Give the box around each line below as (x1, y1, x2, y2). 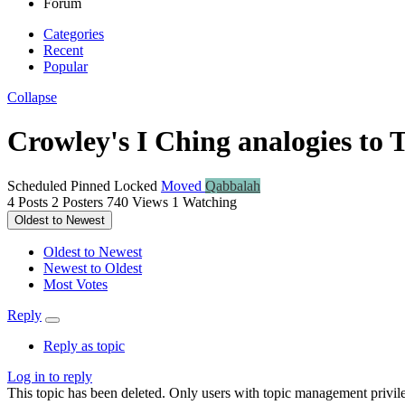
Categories (43, 25, 104, 42)
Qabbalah (205, 177, 260, 193)
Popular (43, 58, 88, 74)
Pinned (71, 177, 114, 193)
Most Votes (43, 276, 108, 292)
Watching (183, 193, 237, 210)
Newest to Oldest (43, 259, 142, 276)
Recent (43, 42, 83, 58)
